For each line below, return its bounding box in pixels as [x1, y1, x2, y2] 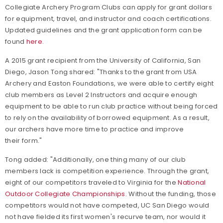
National [178, 178, 206, 187]
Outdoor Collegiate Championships [5, 189, 125, 199]
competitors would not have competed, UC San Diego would [5, 201, 210, 210]
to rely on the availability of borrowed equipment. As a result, [5, 113, 210, 122]
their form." [5, 136, 42, 145]
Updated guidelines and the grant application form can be [5, 25, 203, 35]
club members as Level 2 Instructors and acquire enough [5, 90, 198, 100]
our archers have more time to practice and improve [5, 124, 184, 134]
